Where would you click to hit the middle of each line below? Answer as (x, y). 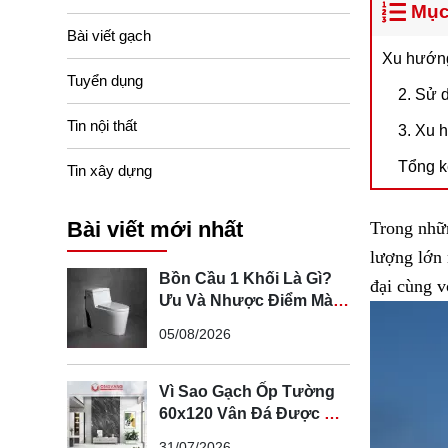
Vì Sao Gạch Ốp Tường (247, 392)
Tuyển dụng (105, 80)
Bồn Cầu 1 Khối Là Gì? (245, 279)
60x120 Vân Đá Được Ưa (252, 414)
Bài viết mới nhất (155, 229)
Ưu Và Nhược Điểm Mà (246, 301)
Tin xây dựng (109, 170)
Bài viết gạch (109, 35)
